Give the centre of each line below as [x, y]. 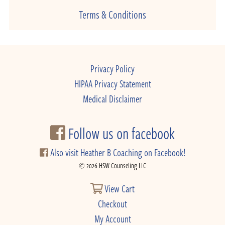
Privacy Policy [113, 69]
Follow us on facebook [120, 133]
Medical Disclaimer [113, 99]
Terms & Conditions [113, 14]
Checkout [113, 204]
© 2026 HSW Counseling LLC [113, 165]
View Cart [119, 189]
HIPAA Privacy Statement [113, 84]
